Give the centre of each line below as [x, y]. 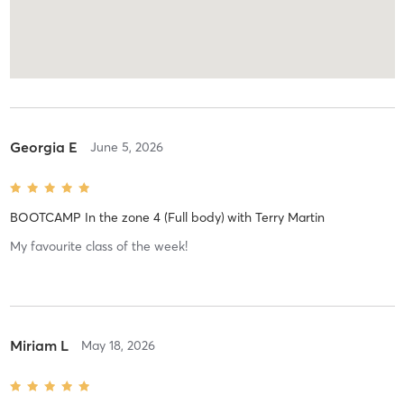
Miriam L [39, 346]
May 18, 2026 [118, 346]
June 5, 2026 [126, 147]
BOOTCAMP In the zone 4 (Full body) [117, 218]
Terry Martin [289, 218]
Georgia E [43, 147]
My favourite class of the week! [98, 247]
